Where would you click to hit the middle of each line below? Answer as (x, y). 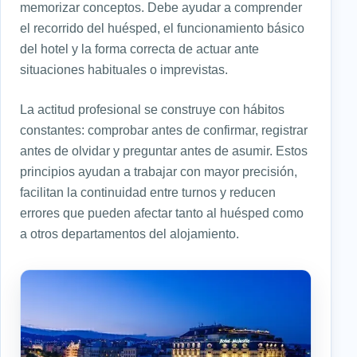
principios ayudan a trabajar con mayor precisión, (159, 172)
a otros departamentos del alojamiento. (129, 234)
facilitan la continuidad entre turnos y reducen (148, 192)
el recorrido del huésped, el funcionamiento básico (162, 28)
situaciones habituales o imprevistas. (124, 70)
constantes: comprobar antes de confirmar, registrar (164, 130)
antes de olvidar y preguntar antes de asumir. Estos (164, 151)
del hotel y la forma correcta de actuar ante (139, 49)
